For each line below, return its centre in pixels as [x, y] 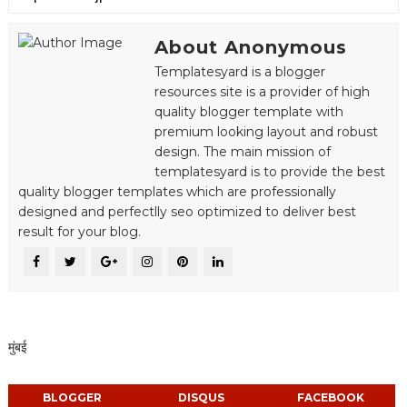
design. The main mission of [242, 151]
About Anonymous [250, 47]
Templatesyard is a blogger [239, 71]
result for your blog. [79, 231]
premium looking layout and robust [266, 131]
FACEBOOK [330, 397]
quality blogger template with [248, 111]
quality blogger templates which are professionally [177, 191]
